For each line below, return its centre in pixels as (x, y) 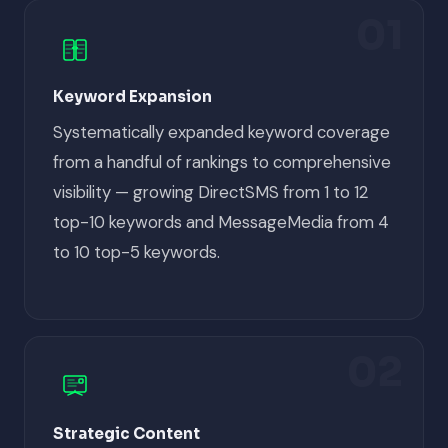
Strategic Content (126, 433)
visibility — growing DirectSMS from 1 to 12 (210, 191)
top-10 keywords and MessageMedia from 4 (221, 221)
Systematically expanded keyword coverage (221, 131)
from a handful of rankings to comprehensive (222, 161)
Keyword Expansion (132, 96)
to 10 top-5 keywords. (136, 251)
